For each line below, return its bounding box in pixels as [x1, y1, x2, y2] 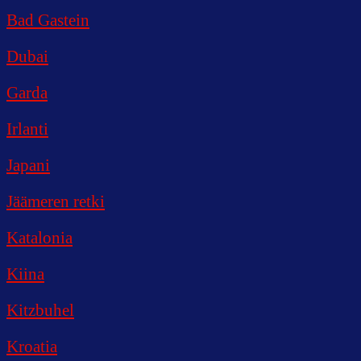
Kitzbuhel [6, 300, 74, 320]
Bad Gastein [6, 10, 89, 30]
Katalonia [6, 227, 73, 247]
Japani [6, 155, 50, 175]
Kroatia [6, 336, 57, 356]
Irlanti [6, 118, 48, 139]
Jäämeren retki [6, 191, 105, 211]
